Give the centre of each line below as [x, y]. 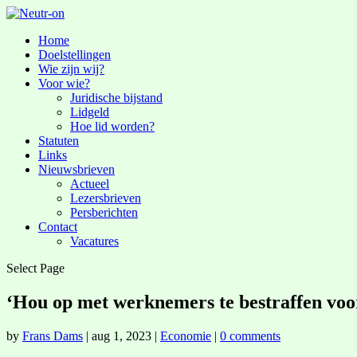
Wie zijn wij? [71, 69]
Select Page [35, 268]
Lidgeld [90, 112]
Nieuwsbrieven [76, 169]
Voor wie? [64, 83]
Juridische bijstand [116, 98]
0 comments [250, 335]
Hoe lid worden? [112, 126]
